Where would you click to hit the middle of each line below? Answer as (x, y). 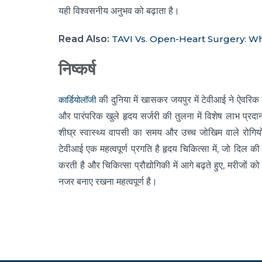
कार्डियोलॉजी (77, 100)
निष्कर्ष (77, 70)
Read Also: (84, 39)
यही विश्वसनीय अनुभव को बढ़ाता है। (119, 11)
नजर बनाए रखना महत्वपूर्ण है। (108, 182)
